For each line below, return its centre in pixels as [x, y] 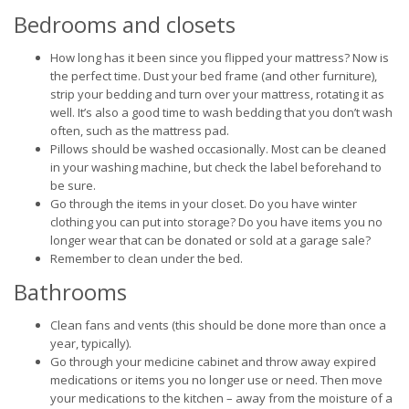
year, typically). [91, 343]
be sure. [73, 185]
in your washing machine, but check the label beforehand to [216, 167]
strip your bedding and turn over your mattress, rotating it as [217, 94]
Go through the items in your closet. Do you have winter [204, 204]
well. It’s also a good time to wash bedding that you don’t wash [221, 112]
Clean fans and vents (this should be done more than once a [218, 325]
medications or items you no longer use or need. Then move [216, 380]
